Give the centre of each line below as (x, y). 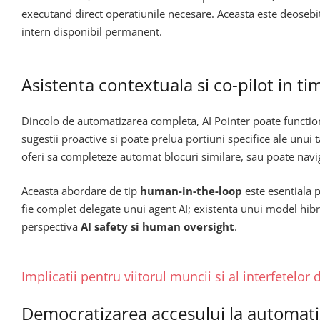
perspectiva (51, 226)
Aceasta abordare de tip (81, 190)
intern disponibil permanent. (92, 31)
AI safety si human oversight (157, 226)
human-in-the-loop (191, 190)
